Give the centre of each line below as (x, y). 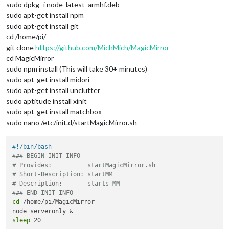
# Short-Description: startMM (63, 174)
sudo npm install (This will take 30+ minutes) (77, 68)
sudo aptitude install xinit (47, 101)
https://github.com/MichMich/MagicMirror (102, 47)
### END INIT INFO (43, 193)
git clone (21, 47)
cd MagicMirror (30, 58)
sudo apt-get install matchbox (54, 111)
